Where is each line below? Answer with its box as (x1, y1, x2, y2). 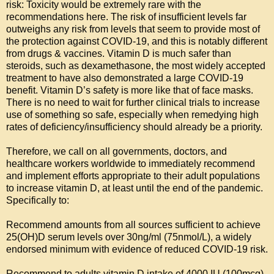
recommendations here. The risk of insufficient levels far (6, 12, 246, 23)
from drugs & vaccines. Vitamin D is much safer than (6, 48, 231, 59)
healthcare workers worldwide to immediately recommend (6, 158, 255, 169)
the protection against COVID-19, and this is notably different (6, 36, 267, 47)
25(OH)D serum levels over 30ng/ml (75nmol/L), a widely (6, 232, 251, 243)
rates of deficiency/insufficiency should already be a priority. (6, 122, 262, 133)
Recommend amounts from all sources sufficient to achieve (6, 220, 261, 231)
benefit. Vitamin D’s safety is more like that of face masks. (6, 85, 253, 96)
